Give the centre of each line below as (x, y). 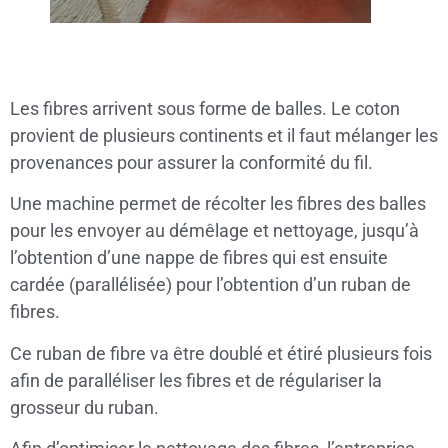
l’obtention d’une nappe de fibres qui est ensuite (199, 258)
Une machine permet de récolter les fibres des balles (218, 204)
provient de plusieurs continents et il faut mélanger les (224, 135)
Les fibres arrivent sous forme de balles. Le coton (205, 108)
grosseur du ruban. (84, 407)
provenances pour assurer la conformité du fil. (191, 162)
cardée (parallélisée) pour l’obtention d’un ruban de (210, 285)
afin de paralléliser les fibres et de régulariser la (196, 380)
